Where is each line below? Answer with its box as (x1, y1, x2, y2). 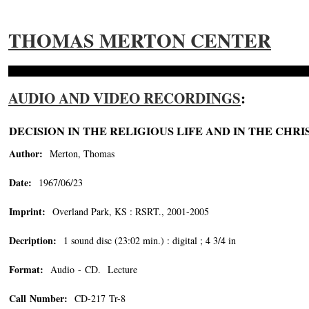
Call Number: (9, 291, 68, 306)
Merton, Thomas (43, 147, 114, 160)
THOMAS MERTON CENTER (8, 26, 271, 54)
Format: (9, 262, 43, 277)
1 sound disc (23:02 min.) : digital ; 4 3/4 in (57, 234, 236, 247)
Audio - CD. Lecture (43, 263, 137, 276)
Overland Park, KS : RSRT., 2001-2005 (46, 205, 209, 218)
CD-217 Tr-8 (68, 292, 126, 305)
